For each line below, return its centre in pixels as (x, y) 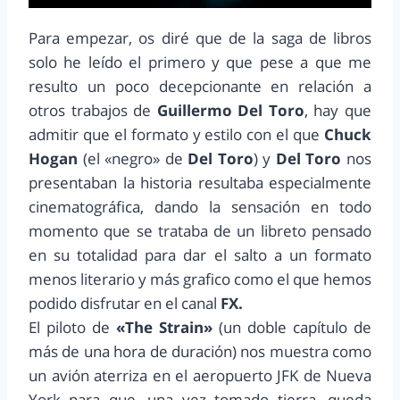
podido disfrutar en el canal (123, 303)
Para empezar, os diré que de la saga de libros (200, 37)
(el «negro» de (133, 158)
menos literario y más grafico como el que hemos (200, 279)
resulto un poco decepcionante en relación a (200, 86)
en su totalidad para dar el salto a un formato (200, 254)
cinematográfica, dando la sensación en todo (200, 206)
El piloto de (72, 327)
